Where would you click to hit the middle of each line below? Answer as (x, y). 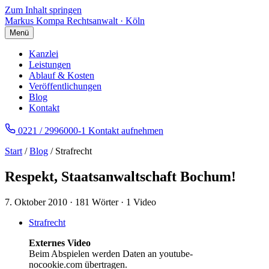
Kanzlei (44, 54)
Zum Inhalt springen (43, 10)
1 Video (141, 202)
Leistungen (50, 65)
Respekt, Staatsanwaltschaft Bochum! (120, 176)
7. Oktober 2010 (36, 202)
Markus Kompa (35, 21)
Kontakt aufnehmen (126, 131)
